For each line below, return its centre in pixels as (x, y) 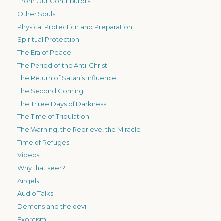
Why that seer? (41, 167)
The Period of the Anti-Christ (62, 65)
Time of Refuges (43, 142)
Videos (28, 155)
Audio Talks (35, 193)
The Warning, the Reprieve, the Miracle (79, 129)
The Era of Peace (44, 52)
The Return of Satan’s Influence (67, 78)
